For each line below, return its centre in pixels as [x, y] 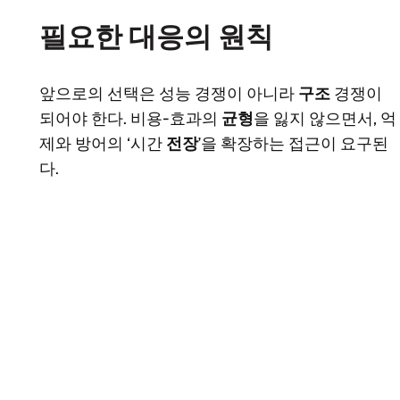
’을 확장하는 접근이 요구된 [293, 144]
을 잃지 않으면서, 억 [325, 119]
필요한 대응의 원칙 [156, 37]
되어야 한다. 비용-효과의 [130, 119]
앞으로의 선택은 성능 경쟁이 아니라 [169, 94]
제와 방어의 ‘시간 [103, 144]
